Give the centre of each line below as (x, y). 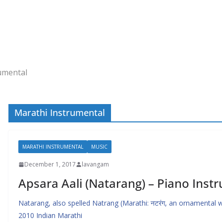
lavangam (95, 164)
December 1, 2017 (50, 164)
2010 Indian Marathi (50, 215)
